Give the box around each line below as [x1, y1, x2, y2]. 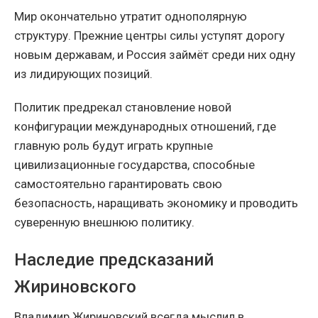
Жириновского [14, 276, 136, 297]
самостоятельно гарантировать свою [14, 176, 222, 191]
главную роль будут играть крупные [14, 138, 213, 153]
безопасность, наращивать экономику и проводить [14, 195, 298, 210]
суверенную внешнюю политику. [14, 214, 194, 229]
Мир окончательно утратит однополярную [14, 9, 247, 23]
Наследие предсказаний [14, 249, 214, 270]
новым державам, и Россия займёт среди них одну [14, 47, 295, 62]
